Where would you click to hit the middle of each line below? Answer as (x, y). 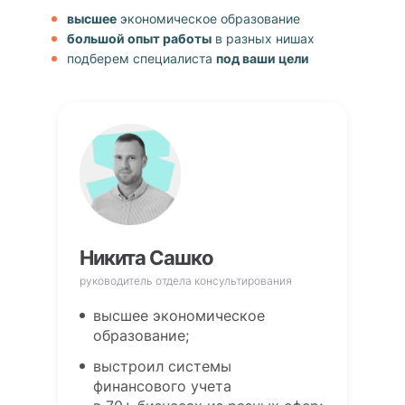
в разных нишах (263, 39)
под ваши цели (262, 59)
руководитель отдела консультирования (186, 281)
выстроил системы (162, 367)
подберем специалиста (141, 59)
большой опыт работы (139, 39)
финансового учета (162, 386)
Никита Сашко (146, 258)
